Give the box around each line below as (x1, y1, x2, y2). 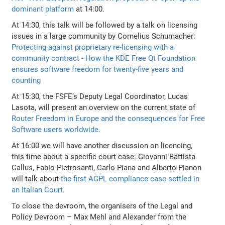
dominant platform (12, 4, 76, 14)
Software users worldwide (12, 125, 99, 134)
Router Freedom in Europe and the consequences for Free (12, 114, 205, 123)
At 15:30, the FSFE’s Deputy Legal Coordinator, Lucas (12, 91, 188, 101)
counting (12, 75, 41, 85)
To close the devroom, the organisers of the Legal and (12, 201, 193, 210)
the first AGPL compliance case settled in (61, 174, 200, 183)
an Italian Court (12, 185, 63, 194)
